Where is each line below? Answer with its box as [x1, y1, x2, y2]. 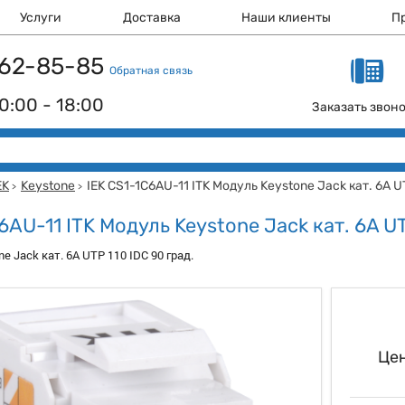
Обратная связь [109, 64, 193, 77]
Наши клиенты [241, 10, 332, 25]
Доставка [122, 10, 181, 25]
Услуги [20, 10, 62, 25]
